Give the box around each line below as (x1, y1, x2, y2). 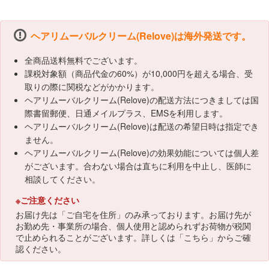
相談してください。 (25, 173, 100, 185)
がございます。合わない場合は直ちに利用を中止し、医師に (25, 160, 252, 172)
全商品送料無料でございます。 (25, 54, 142, 66)
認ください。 (16, 243, 66, 255)
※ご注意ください (16, 194, 79, 206)
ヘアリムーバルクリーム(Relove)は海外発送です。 (31, 29, 251, 43)
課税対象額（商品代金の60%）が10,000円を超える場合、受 (25, 67, 253, 79)
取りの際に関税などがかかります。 (25, 80, 159, 92)
